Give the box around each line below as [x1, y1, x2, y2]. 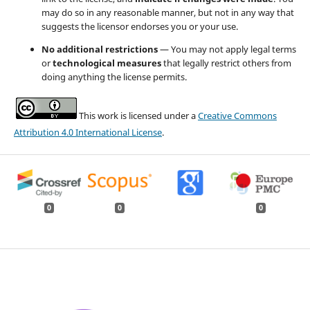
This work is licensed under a [76, 109, 198, 122]
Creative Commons [197, 109, 277, 122]
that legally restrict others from [161, 56, 291, 69]
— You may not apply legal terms [157, 42, 296, 55]
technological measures [52, 56, 161, 69]
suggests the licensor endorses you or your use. [41, 19, 238, 33]
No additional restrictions [41, 42, 158, 55]
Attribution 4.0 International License [13, 125, 162, 138]
